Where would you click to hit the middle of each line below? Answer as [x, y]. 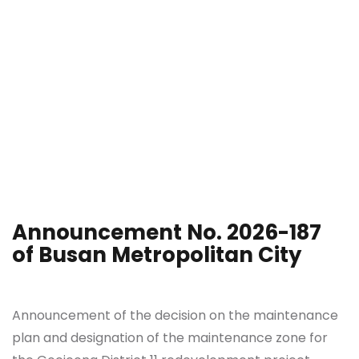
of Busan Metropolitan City [157, 255]
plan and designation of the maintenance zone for [170, 338]
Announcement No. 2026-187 [167, 233]
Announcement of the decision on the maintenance [175, 316]
